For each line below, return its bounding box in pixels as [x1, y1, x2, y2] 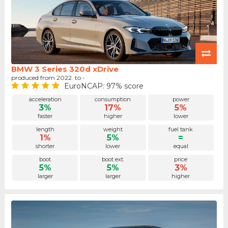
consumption [95, 96, 131, 103]
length [36, 126, 54, 133]
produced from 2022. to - [11, 74, 85, 81]
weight [103, 126, 123, 133]
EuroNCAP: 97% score [64, 81, 144, 91]
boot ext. [101, 156, 124, 163]
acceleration [28, 96, 62, 103]
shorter [36, 142, 55, 150]
